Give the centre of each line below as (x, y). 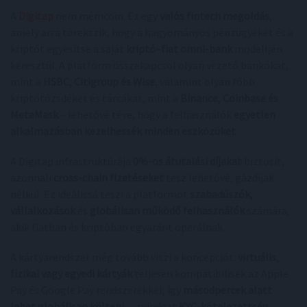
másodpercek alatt (228, 290)
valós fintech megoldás (214, 15)
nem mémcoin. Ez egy (107, 15)
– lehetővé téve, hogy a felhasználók (146, 114)
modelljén (257, 48)
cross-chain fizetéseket (109, 177)
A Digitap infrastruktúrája (72, 161)
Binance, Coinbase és (229, 98)
